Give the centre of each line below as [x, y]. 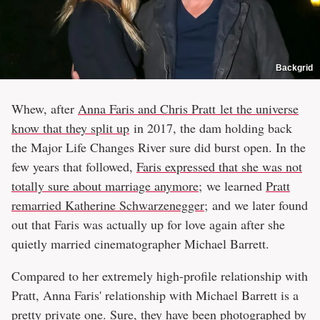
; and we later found [256, 205]
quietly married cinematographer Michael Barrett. [142, 243]
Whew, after [45, 108]
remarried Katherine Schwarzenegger [108, 205]
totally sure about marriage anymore [105, 185]
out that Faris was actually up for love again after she [148, 224]
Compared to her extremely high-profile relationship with [160, 275]
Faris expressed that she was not [219, 166]
